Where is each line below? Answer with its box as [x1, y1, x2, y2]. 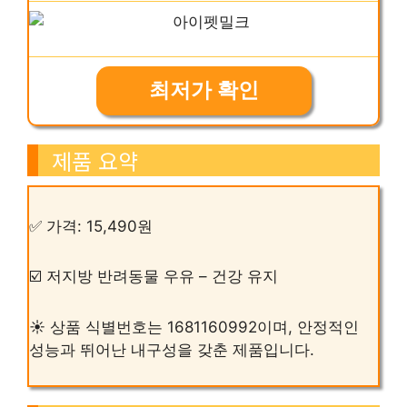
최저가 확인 [148, 79, 259, 103]
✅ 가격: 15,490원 [29, 216, 153, 235]
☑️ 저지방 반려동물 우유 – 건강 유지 [29, 267, 278, 286]
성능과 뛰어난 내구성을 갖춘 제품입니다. [29, 341, 314, 360]
